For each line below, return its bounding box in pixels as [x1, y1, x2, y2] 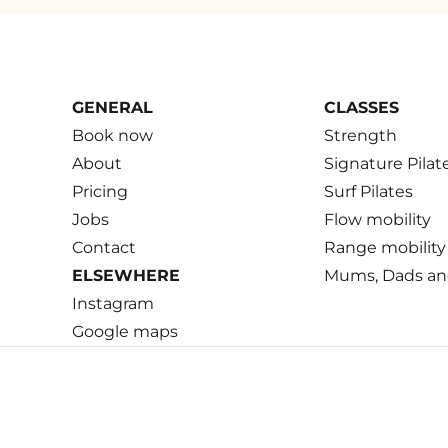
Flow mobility [324, 210, 432, 229]
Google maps [71, 322, 178, 341]
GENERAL [71, 98, 153, 117]
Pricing [71, 182, 128, 201]
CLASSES [324, 98, 400, 117]
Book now [71, 126, 153, 145]
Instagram [71, 294, 154, 313]
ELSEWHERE [71, 266, 180, 285]
